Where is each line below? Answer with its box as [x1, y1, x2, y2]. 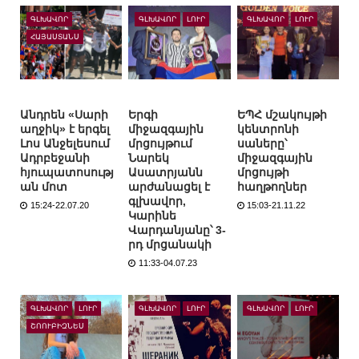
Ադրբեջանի [20, 151, 90, 165]
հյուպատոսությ [20, 166, 114, 179]
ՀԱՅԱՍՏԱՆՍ [30, 33, 79, 42]
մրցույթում [128, 137, 193, 151]
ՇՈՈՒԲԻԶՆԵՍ [30, 322, 84, 331]
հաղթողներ [236, 180, 307, 194]
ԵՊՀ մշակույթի [236, 108, 327, 122]
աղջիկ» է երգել [20, 123, 110, 136]
